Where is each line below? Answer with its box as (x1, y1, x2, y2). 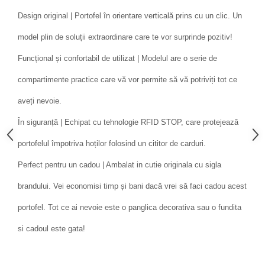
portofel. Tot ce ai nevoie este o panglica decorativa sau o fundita (18, 203, 241, 212)
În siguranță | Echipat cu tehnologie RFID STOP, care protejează (18, 118, 238, 127)
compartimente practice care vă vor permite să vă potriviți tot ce (18, 75, 237, 85)
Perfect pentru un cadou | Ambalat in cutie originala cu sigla (18, 160, 221, 170)
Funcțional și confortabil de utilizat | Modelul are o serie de (18, 54, 217, 63)
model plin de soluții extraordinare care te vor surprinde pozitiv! (18, 33, 232, 42)
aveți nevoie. (18, 96, 62, 106)
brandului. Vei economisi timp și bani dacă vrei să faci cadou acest (18, 182, 247, 191)
